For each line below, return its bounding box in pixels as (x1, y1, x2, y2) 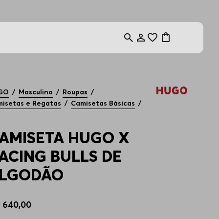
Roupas (63, 87, 88, 96)
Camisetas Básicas (71, 98, 135, 108)
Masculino (19, 87, 53, 96)
